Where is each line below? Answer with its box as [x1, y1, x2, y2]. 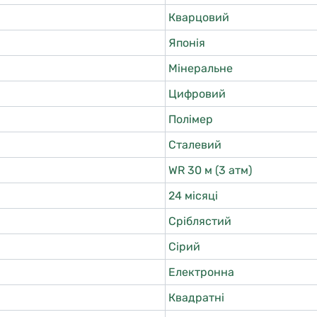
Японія [168, 36, 205, 50]
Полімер [168, 113, 213, 126]
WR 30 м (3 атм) [168, 163, 252, 177]
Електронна [168, 265, 234, 279]
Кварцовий [168, 11, 229, 24]
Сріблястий [168, 214, 231, 228]
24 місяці [168, 189, 218, 202]
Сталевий [168, 138, 221, 151]
